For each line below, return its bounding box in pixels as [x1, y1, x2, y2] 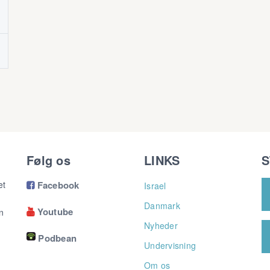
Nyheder [144, 219, 178, 231]
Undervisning [144, 239, 196, 251]
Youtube [34, 204, 74, 218]
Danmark [144, 199, 180, 212]
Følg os [27, 151, 71, 169]
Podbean [38, 231, 77, 245]
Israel [144, 180, 166, 192]
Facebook [34, 178, 80, 192]
